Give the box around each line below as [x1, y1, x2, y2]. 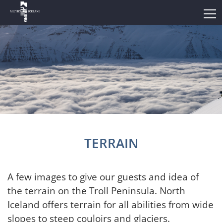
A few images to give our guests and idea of [7, 170, 199, 183]
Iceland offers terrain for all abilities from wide [7, 198, 214, 211]
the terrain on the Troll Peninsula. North [7, 184, 185, 197]
